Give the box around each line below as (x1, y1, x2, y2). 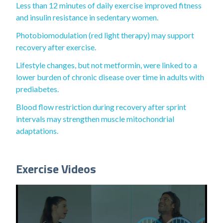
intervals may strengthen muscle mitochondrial (16, 114, 174, 123)
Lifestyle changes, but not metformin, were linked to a (16, 60, 197, 70)
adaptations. (16, 126, 58, 135)
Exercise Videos (16, 160, 96, 178)
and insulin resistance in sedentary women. (16, 12, 158, 22)
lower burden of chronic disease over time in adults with (16, 72, 204, 82)
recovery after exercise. (16, 42, 96, 52)
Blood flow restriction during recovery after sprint (16, 102, 186, 111)
